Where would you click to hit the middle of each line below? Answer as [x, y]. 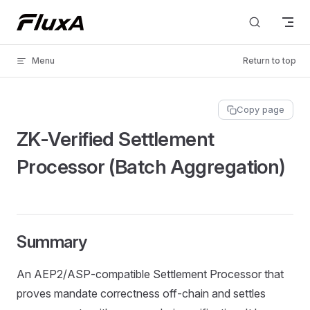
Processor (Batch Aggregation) [151, 167]
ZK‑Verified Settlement [116, 139]
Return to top [270, 61]
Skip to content [49, 19]
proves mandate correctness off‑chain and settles [141, 293]
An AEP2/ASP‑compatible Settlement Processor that [150, 274]
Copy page [261, 109]
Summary [52, 242]
